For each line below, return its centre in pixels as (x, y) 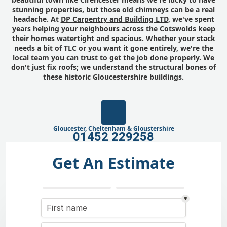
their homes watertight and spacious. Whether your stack (113, 38)
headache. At (37, 19)
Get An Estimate (113, 163)
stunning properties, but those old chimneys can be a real (113, 9)
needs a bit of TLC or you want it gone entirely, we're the (113, 48)
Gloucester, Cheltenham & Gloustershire (113, 128)
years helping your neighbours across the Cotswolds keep (113, 29)
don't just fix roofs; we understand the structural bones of (113, 67)
